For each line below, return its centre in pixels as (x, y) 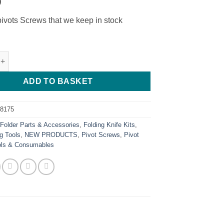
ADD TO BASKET (58, 81)
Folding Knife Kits (109, 124)
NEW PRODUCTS (51, 134)
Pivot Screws (101, 134)
